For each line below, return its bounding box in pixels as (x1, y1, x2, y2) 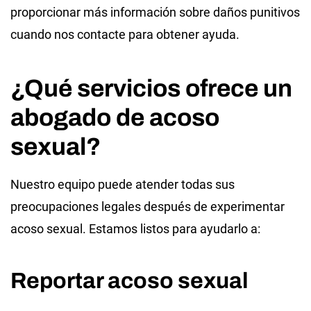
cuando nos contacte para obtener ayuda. (10, 26, 239, 42)
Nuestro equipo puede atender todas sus (10, 176, 235, 192)
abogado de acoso (10, 103, 219, 131)
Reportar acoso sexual (10, 268, 249, 293)
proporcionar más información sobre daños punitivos (10, 4, 300, 19)
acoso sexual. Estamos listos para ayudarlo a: (10, 221, 260, 236)
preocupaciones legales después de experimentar (10, 199, 285, 214)
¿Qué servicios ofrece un (10, 74, 292, 101)
